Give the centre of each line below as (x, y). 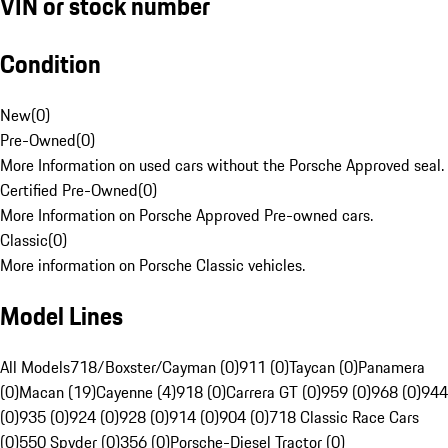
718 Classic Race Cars (344, 417)
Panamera (391, 367)
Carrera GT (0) (273, 392)
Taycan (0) (323, 367)
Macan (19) (57, 392)
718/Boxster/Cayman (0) (154, 367)
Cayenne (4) (136, 392)
